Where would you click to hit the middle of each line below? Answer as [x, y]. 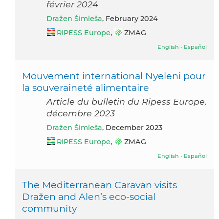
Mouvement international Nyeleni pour [114, 76]
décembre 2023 [81, 113]
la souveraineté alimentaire [86, 88]
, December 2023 [132, 128]
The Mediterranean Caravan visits [99, 185]
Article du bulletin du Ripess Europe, [127, 102]
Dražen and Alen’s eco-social [89, 197]
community [49, 208]
